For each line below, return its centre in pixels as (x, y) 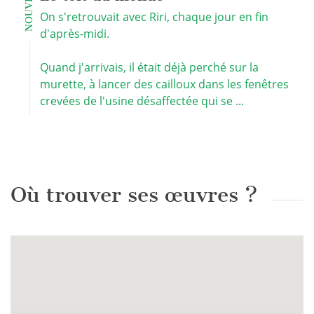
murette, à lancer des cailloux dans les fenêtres (164, 84)
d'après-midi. (75, 34)
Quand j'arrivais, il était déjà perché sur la (149, 67)
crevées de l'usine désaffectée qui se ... (142, 101)
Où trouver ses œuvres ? (134, 195)
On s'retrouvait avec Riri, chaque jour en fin (154, 17)
